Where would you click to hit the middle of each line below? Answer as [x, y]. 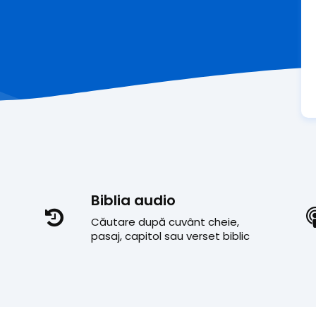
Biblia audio [133, 200]
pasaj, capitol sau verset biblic [170, 236]
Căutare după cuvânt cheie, [165, 222]
